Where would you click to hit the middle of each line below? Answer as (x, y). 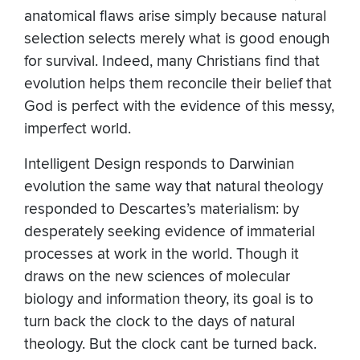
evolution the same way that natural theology (174, 187)
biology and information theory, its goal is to (169, 300)
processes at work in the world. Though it (162, 255)
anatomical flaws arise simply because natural (175, 17)
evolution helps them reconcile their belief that (178, 84)
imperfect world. (78, 129)
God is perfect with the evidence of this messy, (179, 107)
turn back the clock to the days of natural (160, 322)
